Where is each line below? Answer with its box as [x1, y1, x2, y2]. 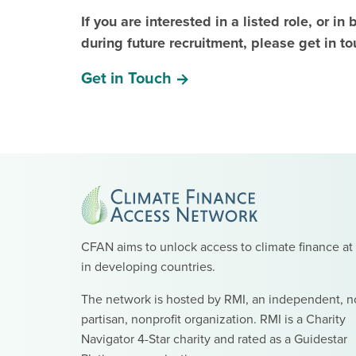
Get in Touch [81, 69, 176, 88]
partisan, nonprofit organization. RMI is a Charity [81, 311, 346, 327]
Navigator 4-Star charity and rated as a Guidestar [81, 331, 347, 347]
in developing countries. [81, 258, 215, 275]
